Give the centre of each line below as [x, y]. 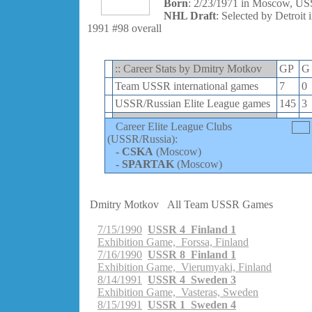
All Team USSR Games [220, 204]
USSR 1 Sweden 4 [192, 305]
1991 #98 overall [124, 28]
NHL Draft [190, 16]
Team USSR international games [187, 86]
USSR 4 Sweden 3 [192, 280]
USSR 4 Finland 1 [192, 229]
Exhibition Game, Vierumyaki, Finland [185, 267]
